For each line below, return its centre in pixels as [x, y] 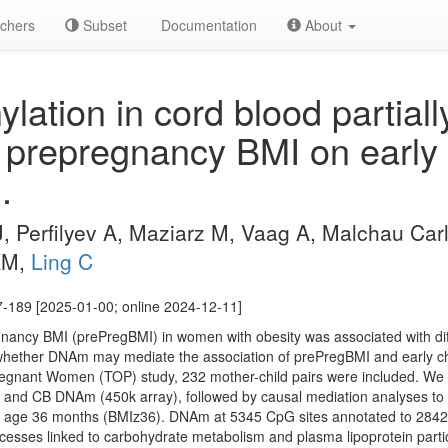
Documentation [207, 25]
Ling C [62, 261]
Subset [103, 25]
